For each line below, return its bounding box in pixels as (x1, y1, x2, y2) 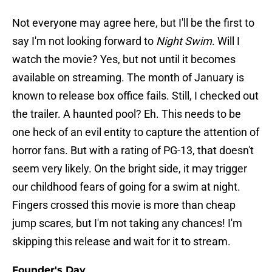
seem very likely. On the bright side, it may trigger (12, 162, 247, 175)
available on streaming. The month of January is (12, 71, 244, 84)
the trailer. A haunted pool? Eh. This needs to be (12, 107, 241, 121)
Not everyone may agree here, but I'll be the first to (12, 16, 254, 30)
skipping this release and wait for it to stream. (12, 235, 231, 248)
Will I (217, 35, 240, 48)
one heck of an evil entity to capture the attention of (12, 126, 259, 139)
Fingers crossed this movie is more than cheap (12, 199, 236, 212)
